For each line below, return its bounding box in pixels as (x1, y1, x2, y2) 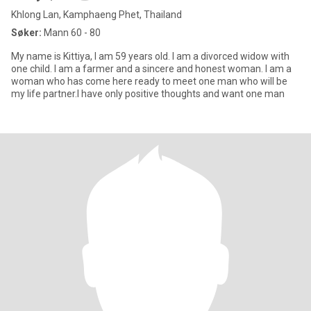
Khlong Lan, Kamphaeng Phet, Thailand (11, 9, 182, 20)
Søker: (11, 27, 42, 38)
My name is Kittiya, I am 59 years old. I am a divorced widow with (11, 51, 289, 62)
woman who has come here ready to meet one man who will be (11, 76, 287, 87)
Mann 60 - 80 (42, 27, 101, 38)
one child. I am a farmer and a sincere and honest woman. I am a (11, 63, 292, 74)
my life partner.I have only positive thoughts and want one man (11, 88, 285, 99)
